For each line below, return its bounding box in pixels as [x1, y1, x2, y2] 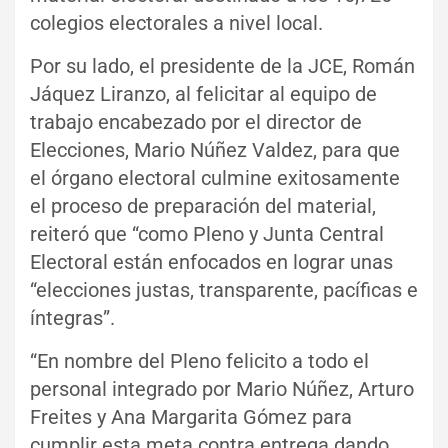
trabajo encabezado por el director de [30, 109, 362, 134]
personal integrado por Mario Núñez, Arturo [30, 376, 414, 401]
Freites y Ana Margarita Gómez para [30, 404, 352, 429]
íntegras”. [30, 305, 115, 330]
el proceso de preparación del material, [30, 193, 376, 218]
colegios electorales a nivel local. [30, 10, 323, 35]
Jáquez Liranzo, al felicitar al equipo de [30, 81, 377, 106]
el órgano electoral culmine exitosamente [30, 165, 400, 190]
